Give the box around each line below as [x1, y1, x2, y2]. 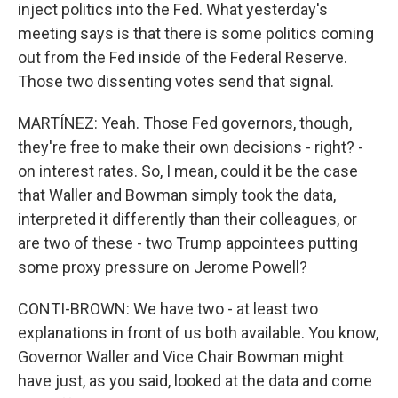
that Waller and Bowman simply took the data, [18, 186, 336, 204]
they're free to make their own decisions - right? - [18, 138, 363, 156]
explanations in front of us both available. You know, [18, 323, 378, 342]
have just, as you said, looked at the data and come [18, 371, 372, 390]
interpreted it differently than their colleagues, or [18, 210, 357, 228]
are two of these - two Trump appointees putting [18, 234, 358, 252]
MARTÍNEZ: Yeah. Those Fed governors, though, [18, 114, 352, 132]
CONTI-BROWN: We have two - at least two [18, 299, 318, 318]
